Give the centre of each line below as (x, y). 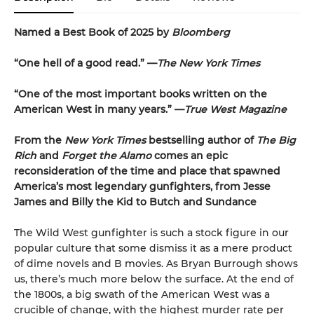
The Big (276, 141)
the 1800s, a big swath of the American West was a (142, 295)
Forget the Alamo (107, 156)
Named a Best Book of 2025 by (93, 33)
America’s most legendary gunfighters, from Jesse (142, 187)
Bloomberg (201, 33)
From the (39, 141)
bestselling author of (201, 141)
